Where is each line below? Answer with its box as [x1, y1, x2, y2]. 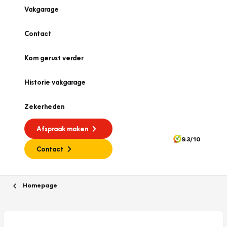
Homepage [21, 181, 57, 189]
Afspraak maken [36, 125, 88, 133]
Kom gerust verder [24, 54, 84, 62]
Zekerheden [24, 102, 64, 110]
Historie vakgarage [24, 78, 86, 86]
